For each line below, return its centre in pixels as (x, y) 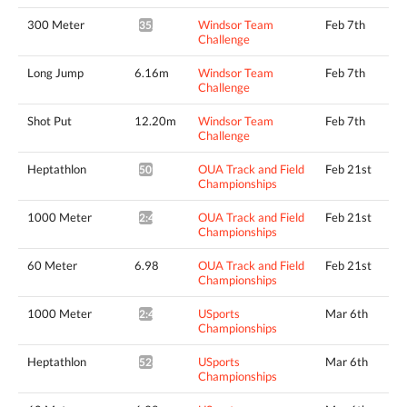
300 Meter (56, 24)
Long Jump (55, 72)
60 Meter (52, 265)
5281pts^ (163, 362)
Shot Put (50, 120)
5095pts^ (163, 169)
